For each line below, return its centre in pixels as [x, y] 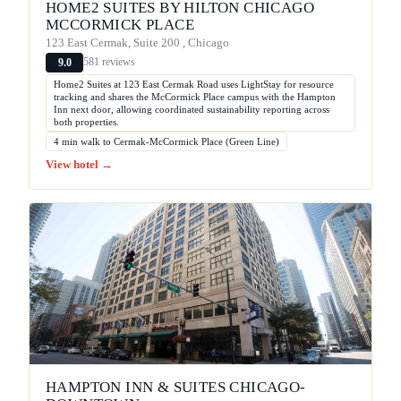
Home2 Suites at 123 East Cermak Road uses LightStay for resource [194, 84]
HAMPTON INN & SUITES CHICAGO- [176, 387]
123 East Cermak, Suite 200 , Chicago [137, 43]
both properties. [86, 121]
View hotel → [79, 164]
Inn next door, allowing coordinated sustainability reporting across [192, 109]
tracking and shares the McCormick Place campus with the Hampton [195, 96]
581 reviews [109, 62]
